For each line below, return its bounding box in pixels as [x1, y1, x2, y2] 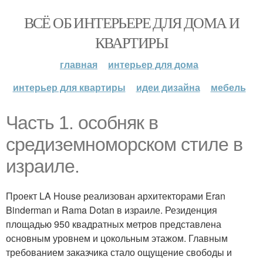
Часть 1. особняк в [6, 112, 158, 133]
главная [60, 58, 97, 71]
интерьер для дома [108, 58, 198, 71]
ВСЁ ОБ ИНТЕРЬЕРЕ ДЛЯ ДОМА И [23, 12, 240, 32]
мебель [210, 80, 246, 94]
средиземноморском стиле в [6, 134, 242, 155]
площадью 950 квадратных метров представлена [6, 217, 221, 231]
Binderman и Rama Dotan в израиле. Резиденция [6, 203, 217, 217]
